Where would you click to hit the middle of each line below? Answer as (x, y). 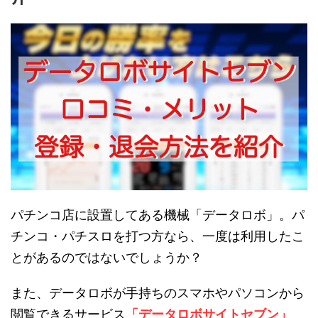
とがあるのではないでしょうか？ (106, 257)
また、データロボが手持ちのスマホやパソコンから (158, 292)
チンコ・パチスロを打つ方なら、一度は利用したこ (158, 236)
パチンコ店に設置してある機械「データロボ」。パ (158, 214)
